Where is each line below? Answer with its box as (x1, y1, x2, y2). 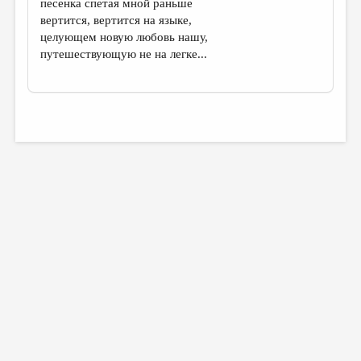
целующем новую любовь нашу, (40, 31, 209, 44)
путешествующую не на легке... (40, 48, 208, 60)
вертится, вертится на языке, (40, 14, 193, 27)
